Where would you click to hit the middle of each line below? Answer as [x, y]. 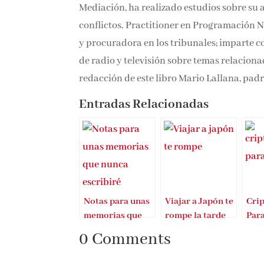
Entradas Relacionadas [144, 105]
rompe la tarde [196, 216]
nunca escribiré [116, 230]
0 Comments [125, 240]
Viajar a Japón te [199, 202]
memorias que [113, 216]
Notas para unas [117, 202]
